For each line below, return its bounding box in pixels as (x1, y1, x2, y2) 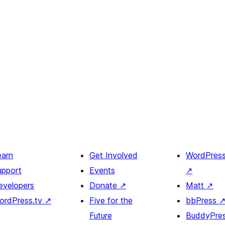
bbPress (186, 195, 219, 206)
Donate (89, 180, 120, 191)
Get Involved (89, 150, 138, 161)
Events (89, 165, 115, 176)
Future (89, 210, 112, 221)
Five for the (89, 195, 133, 206)
